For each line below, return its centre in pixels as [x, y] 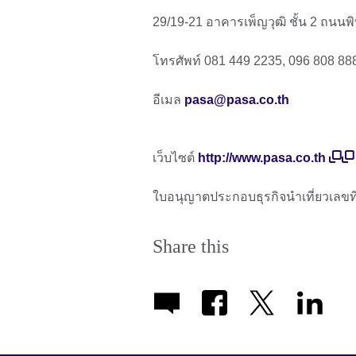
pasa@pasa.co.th [237, 100]
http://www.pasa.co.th [262, 158]
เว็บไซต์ [175, 158]
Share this [191, 247]
